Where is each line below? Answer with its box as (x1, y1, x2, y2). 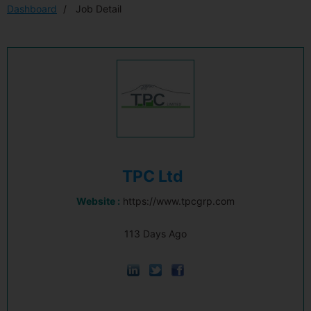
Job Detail (73, 3, 121, 15)
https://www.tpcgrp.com (123, 195, 235, 207)
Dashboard (7, 3, 57, 15)
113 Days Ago (124, 228, 187, 239)
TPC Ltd (122, 167, 183, 186)
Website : (76, 195, 120, 207)
